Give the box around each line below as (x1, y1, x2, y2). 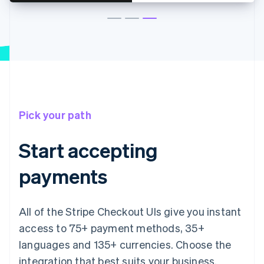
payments (19, 163, 108, 189)
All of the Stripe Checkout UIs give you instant (19, 204, 242, 218)
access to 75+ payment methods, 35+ (19, 220, 204, 235)
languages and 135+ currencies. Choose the (19, 237, 232, 251)
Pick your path (19, 107, 91, 121)
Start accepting (19, 137, 158, 163)
